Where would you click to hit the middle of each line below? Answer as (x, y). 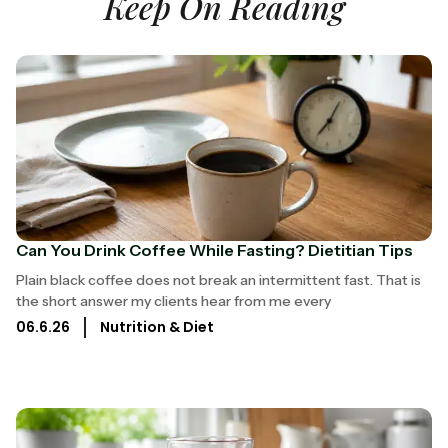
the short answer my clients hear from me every (173, 301)
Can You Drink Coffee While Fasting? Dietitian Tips (214, 250)
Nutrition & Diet (157, 326)
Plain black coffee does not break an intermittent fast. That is (218, 280)
